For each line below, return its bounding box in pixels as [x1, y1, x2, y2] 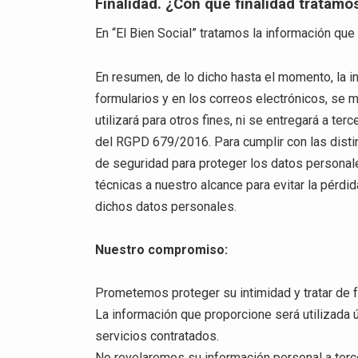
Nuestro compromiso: [95, 241, 229, 257]
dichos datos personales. [95, 198, 237, 214]
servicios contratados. [95, 328, 220, 344]
